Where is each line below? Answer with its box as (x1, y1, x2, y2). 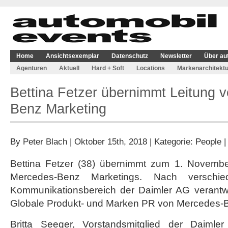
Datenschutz (111, 52, 148, 60)
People (195, 136, 221, 147)
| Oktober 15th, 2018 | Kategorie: (67, 136, 195, 147)
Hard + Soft (92, 65, 124, 72)
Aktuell (59, 65, 79, 72)
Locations (136, 65, 165, 72)
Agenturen (16, 65, 47, 72)
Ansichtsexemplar (46, 52, 99, 60)
